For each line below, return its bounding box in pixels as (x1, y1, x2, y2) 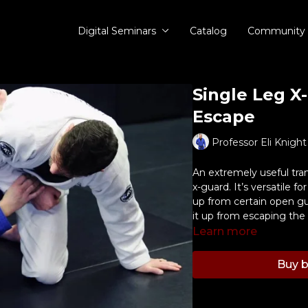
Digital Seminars (77, 24, 159, 37)
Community (247, 24, 305, 37)
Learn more (192, 225, 257, 238)
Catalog (189, 24, 227, 37)
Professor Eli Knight (211, 135, 307, 148)
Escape (192, 107, 255, 126)
